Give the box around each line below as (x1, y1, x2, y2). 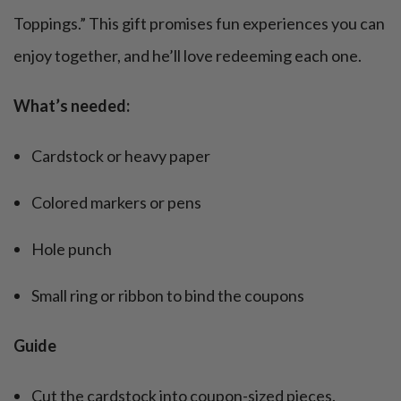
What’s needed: (13, 96, 130, 116)
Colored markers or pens (31, 192, 201, 213)
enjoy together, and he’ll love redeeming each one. (13, 46, 362, 66)
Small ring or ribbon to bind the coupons (31, 286, 304, 306)
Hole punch (31, 239, 112, 260)
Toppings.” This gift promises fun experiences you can (13, 13, 385, 34)
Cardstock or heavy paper (31, 146, 210, 166)
